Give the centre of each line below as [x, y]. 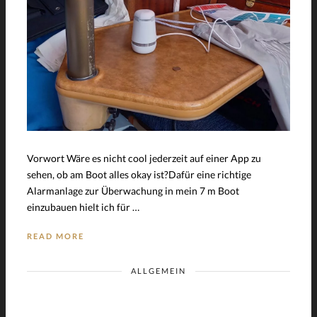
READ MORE [56, 236]
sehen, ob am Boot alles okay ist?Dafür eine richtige [139, 174]
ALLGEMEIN [158, 270]
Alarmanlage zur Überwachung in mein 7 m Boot [133, 190]
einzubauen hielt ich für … [83, 207]
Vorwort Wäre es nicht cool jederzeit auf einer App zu [144, 158]
